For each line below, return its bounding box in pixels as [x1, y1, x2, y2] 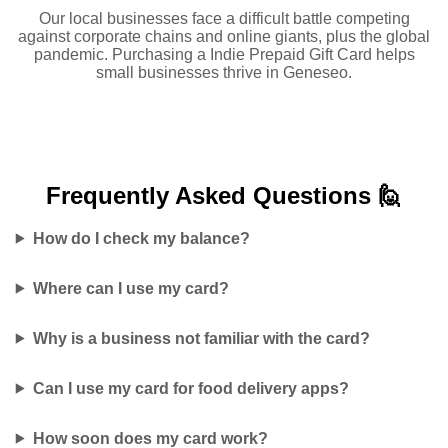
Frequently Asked [46, 181, 253, 209]
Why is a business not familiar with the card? [32, 329, 370, 347]
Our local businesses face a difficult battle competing [38, 9, 410, 27]
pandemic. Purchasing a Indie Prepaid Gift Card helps [33, 45, 415, 63]
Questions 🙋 [253, 181, 402, 209]
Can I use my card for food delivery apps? [32, 379, 349, 397]
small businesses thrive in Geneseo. [96, 63, 352, 81]
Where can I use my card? [32, 279, 229, 297]
